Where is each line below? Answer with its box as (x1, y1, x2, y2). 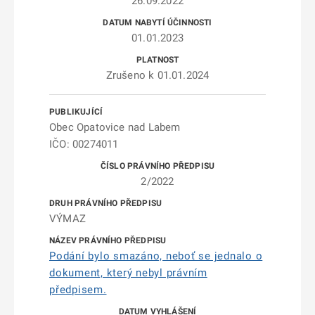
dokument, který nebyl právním (49, 266, 207, 279)
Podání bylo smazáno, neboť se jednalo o (49, 250, 263, 262)
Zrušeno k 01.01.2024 (105, 69, 210, 82)
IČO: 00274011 (49, 138, 119, 150)
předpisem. (49, 283, 107, 296)
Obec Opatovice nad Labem (49, 121, 181, 134)
